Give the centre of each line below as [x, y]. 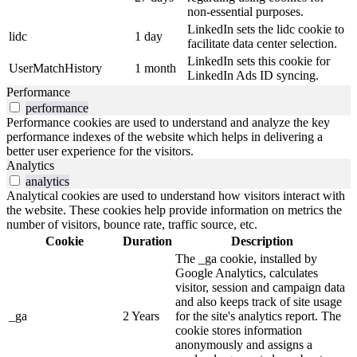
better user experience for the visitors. [100, 151]
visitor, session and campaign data [260, 288]
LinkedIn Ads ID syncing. [253, 76]
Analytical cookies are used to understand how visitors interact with [176, 196]
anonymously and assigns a [244, 345]
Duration [147, 241]
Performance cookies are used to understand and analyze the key [168, 123]
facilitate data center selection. [262, 44]
